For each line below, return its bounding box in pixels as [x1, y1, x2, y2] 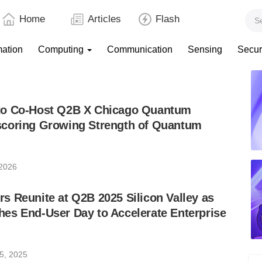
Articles [87, 13, 121, 25]
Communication [107, 44, 173, 54]
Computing [38, 44, 86, 54]
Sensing [188, 44, 222, 54]
